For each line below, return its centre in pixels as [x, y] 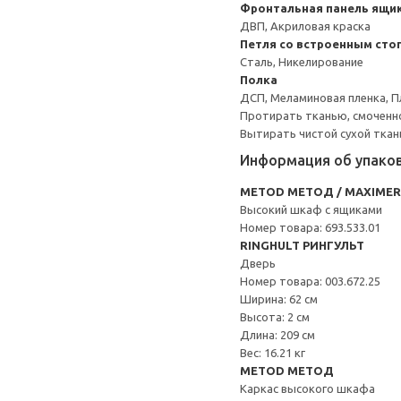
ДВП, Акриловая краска [305, 26]
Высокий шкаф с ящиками [311, 209]
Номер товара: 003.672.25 [310, 281]
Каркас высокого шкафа [307, 388]
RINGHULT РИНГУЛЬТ [302, 245]
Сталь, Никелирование [302, 62]
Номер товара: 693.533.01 [310, 227]
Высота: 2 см [275, 317]
